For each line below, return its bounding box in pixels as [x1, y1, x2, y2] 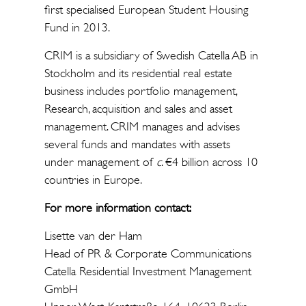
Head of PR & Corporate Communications [44, 245, 255, 261]
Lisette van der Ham [44, 227, 142, 243]
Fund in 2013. [44, 19, 110, 35]
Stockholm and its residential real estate [44, 65, 232, 81]
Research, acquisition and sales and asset [44, 100, 232, 116]
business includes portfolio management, [44, 83, 236, 98]
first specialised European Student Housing [44, 1, 249, 17]
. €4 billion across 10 [161, 154, 258, 169]
